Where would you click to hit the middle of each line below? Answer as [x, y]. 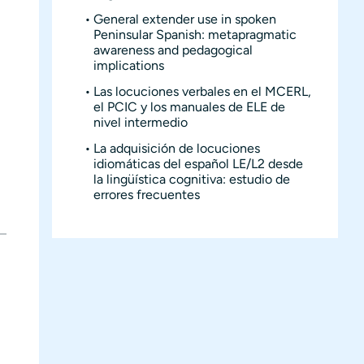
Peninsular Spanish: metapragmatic [195, 34]
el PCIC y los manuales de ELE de [190, 106]
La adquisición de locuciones [177, 148]
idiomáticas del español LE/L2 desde [199, 163]
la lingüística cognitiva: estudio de [192, 179]
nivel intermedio [141, 122]
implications [129, 65]
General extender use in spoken [185, 19]
